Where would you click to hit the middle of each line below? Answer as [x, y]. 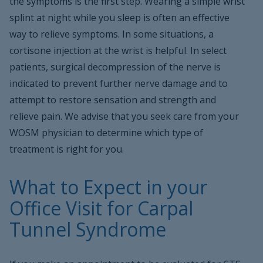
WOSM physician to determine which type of [106, 133]
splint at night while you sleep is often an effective [119, 18]
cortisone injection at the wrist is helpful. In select [118, 50]
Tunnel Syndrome [88, 229]
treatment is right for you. [67, 149]
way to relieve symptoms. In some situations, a [112, 34]
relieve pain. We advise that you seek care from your [124, 116]
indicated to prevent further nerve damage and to [119, 83]
